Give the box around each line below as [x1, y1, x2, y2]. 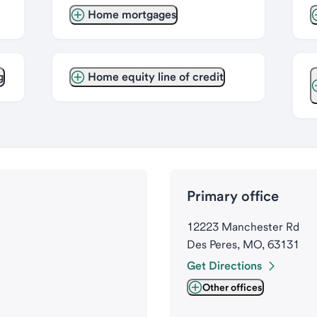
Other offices [202, 282, 263, 293]
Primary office [187, 188, 279, 204]
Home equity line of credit [87, 70, 224, 83]
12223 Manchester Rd [187, 220, 299, 234]
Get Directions [187, 259, 262, 272]
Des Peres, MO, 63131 [187, 238, 299, 251]
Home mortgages [87, 8, 176, 21]
